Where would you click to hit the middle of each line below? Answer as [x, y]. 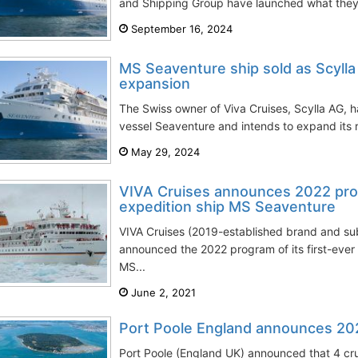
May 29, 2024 [164, 152]
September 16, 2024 [180, 29]
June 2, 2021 [162, 292]
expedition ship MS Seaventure [227, 207]
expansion [155, 84]
